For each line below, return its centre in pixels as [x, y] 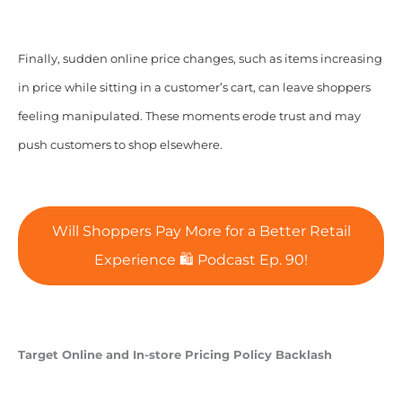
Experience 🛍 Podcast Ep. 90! [201, 259]
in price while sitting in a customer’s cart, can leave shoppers [194, 87]
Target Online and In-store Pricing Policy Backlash [175, 354]
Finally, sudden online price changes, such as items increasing [200, 58]
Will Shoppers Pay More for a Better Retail [201, 231]
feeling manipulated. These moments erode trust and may [189, 116]
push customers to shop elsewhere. [120, 144]
